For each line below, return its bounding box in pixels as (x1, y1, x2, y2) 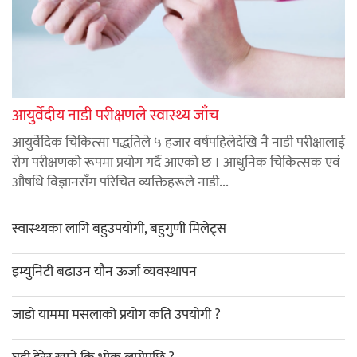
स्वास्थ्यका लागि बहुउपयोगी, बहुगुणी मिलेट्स (12, 216, 226, 241)
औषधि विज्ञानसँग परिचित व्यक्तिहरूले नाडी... (12, 170, 229, 194)
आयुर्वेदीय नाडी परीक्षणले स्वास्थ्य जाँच (12, 101, 219, 129)
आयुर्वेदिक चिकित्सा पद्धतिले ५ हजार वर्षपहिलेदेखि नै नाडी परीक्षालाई (12, 130, 345, 155)
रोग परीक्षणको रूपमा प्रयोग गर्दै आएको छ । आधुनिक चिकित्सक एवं (12, 150, 340, 175)
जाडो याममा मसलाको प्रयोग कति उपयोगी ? (12, 302, 221, 327)
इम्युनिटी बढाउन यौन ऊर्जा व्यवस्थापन (12, 259, 197, 284)
